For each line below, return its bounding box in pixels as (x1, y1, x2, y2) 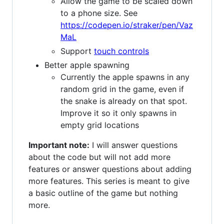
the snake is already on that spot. (60, 95, 187, 106)
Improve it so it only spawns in (60, 107, 176, 118)
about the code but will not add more (28, 151, 170, 162)
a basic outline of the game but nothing (28, 187, 178, 198)
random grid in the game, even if (60, 83, 184, 94)
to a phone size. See (60, 7, 137, 18)
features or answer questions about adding (28, 163, 191, 174)
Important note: (28, 139, 89, 150)
